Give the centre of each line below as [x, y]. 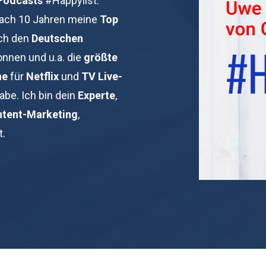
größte [101, 57]
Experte [96, 95]
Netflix [42, 76]
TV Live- [102, 76]
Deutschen [57, 38]
